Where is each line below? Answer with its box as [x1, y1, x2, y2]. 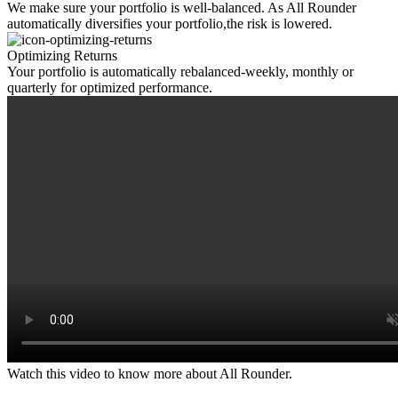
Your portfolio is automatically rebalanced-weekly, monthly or [7, 64, 354, 80]
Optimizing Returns [7, 48, 117, 64]
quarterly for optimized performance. [7, 80, 212, 96]
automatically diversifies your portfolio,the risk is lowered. [7, 16, 332, 32]
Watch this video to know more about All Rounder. [7, 366, 292, 382]
